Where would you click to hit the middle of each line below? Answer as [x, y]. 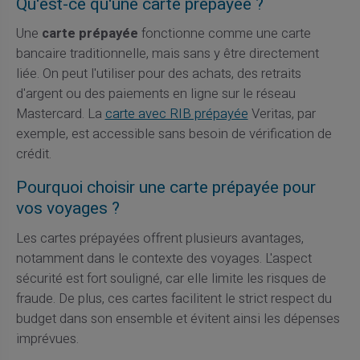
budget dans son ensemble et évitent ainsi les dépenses [178, 319]
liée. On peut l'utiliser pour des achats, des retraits [158, 74]
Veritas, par [282, 114]
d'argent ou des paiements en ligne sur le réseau [155, 94]
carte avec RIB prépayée [176, 114]
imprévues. [47, 339]
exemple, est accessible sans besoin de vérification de [174, 134]
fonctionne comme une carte [224, 33]
